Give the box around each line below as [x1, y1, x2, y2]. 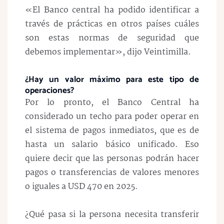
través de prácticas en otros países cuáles [25, 17, 199, 31]
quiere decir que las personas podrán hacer [25, 151, 199, 165]
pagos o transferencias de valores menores [25, 165, 199, 179]
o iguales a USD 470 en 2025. [25, 179, 140, 193]
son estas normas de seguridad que [25, 31, 199, 45]
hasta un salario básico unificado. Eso [25, 137, 199, 151]
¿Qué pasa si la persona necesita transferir [25, 208, 199, 222]
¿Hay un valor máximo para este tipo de [25, 72, 199, 86]
